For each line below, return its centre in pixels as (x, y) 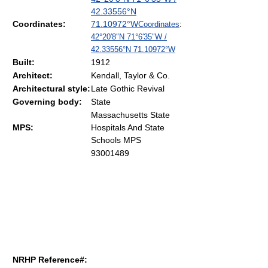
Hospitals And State (128, 127)
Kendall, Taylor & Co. (130, 75)
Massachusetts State (130, 115)
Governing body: (47, 102)
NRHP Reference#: (50, 260)
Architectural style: (51, 89)
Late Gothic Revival (128, 89)
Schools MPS (116, 140)
